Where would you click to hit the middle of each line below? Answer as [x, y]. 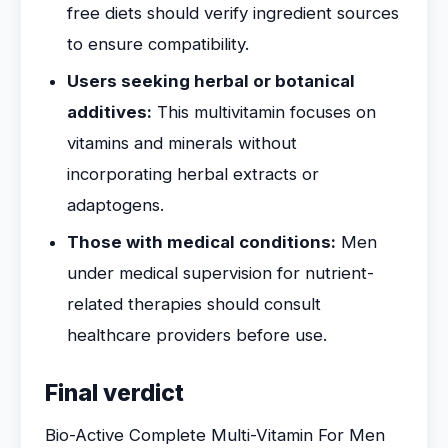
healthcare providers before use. [197, 335]
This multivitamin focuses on [264, 112]
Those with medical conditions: [201, 242]
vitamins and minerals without [182, 143]
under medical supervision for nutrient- [220, 273]
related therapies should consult [194, 304]
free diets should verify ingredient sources [233, 13]
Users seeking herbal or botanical [211, 81]
